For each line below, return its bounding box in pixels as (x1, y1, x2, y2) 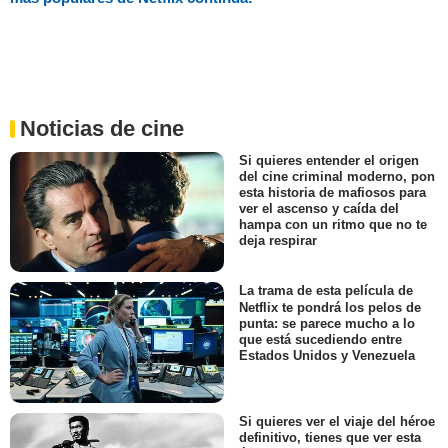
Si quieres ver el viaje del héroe (239, 413, 435, 429)
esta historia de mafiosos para (239, 185, 426, 201)
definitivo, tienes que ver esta (239, 429, 421, 445)
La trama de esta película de (239, 283, 413, 299)
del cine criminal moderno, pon (239, 169, 435, 185)
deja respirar (239, 233, 317, 249)
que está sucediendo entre (239, 331, 402, 347)
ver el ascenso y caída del (239, 201, 399, 217)
